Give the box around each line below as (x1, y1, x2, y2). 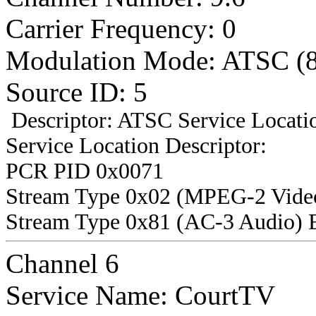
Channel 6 (6, 248, 119, 279)
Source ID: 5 (6, 76, 147, 107)
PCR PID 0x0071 (6, 158, 164, 183)
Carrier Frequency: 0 (6, 13, 236, 44)
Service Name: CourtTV (6, 279, 275, 310)
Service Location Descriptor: (6, 133, 267, 158)
